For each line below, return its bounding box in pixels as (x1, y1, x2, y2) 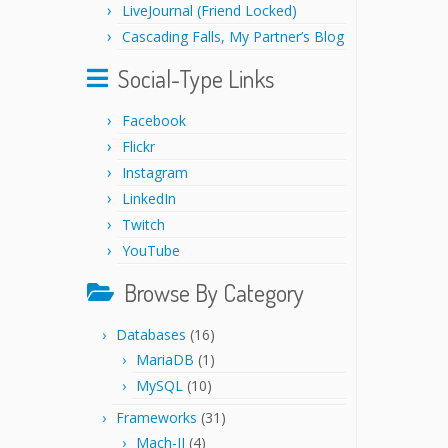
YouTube (122, 241, 180, 260)
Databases (116, 325, 186, 344)
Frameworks (116, 408, 197, 427)
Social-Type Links (118, 63, 274, 94)
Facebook (122, 111, 186, 130)
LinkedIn (122, 189, 176, 208)
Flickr (122, 137, 155, 156)
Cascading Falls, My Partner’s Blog (122, 27, 344, 46)
